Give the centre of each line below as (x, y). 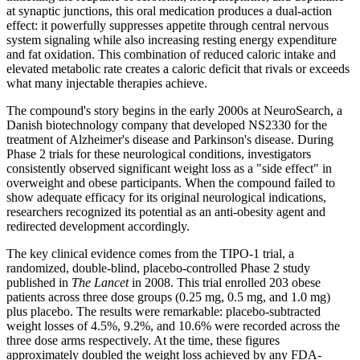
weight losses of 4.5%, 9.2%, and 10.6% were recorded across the (173, 326)
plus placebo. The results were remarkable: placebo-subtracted (164, 312)
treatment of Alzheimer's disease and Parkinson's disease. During (170, 140)
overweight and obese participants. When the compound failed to (171, 183)
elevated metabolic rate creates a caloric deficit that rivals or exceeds (178, 69)
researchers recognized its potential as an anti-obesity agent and (166, 212)
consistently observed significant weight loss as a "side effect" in (169, 169)
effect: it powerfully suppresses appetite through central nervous (168, 26)
